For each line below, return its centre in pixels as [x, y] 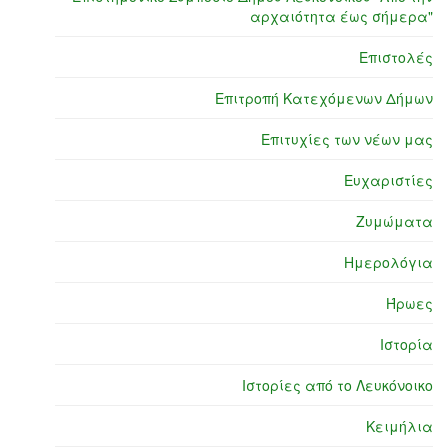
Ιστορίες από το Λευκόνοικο [337, 385]
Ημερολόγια [388, 262]
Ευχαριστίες [388, 180]
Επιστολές [396, 57]
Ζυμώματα [394, 221]
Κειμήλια [399, 426]
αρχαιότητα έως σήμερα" [341, 16]
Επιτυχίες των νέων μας [347, 139]
